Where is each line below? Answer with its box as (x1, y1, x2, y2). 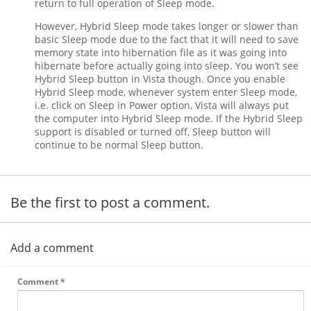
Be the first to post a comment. (10, 193, 210, 212)
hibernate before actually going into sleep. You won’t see (35, 59, 299, 72)
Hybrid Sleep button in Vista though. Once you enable (35, 72, 285, 85)
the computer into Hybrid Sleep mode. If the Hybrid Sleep (35, 112, 303, 125)
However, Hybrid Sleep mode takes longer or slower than (35, 19, 299, 33)
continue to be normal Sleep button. (35, 138, 203, 151)
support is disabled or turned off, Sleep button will (35, 125, 271, 138)
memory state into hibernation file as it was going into (35, 46, 287, 59)
